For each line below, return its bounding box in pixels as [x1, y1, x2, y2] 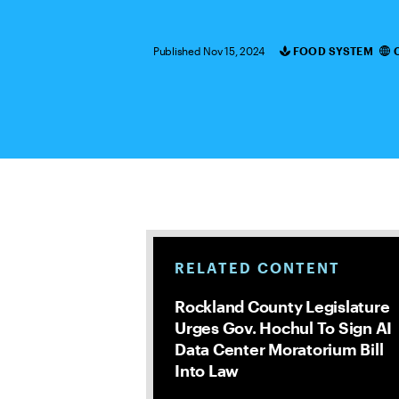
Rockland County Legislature [175, 297, 390, 316]
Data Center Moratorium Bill [175, 339, 384, 359]
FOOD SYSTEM [293, 45, 373, 57]
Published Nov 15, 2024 [153, 45, 265, 57]
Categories [264, 45, 344, 65]
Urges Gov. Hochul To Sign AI [175, 318, 392, 338]
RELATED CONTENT [175, 259, 340, 276]
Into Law [175, 361, 239, 380]
